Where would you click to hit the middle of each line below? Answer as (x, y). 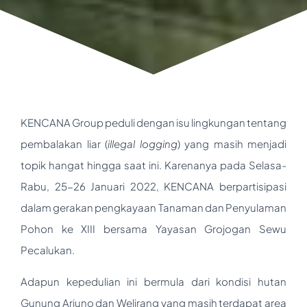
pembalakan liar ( (64, 143)
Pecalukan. (48, 249)
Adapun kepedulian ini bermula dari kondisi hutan (153, 281)
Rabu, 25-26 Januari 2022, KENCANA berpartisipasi (153, 186)
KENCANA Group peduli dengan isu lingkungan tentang (153, 122)
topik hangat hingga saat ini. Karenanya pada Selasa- (153, 164)
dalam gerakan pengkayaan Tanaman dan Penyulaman (153, 207)
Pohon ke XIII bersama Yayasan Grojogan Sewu (153, 228)
